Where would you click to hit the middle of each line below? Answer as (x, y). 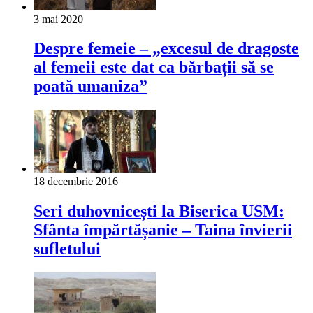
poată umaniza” (90, 86)
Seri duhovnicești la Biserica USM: (159, 211)
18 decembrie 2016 (76, 182)
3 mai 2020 (58, 19)
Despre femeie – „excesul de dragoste (166, 49)
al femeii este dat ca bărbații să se (154, 67)
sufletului (67, 249)
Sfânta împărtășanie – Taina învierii (163, 230)
